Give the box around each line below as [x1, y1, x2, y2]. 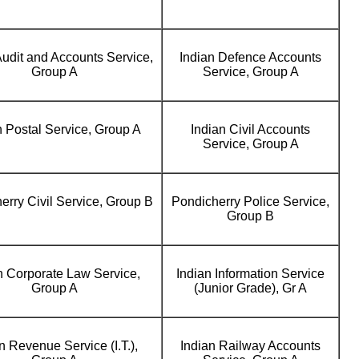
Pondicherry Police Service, [171, 195, 329, 208]
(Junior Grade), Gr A [194, 281, 307, 295]
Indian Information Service [176, 267, 325, 280]
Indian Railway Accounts [180, 339, 321, 353]
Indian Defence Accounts [179, 50, 321, 64]
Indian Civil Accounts [191, 123, 310, 136]
